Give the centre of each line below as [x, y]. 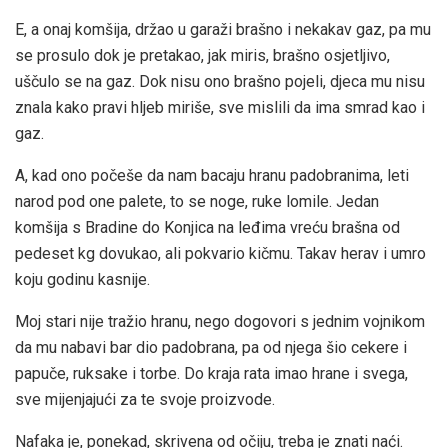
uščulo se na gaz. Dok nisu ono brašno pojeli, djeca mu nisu [220, 81]
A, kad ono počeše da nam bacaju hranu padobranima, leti [212, 175]
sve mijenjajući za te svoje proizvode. [145, 399]
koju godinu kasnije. [82, 279]
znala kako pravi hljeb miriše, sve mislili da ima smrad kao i [220, 107]
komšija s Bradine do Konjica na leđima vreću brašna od [207, 227]
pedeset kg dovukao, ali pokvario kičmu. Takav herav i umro [220, 253]
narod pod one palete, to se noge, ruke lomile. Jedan [197, 201]
